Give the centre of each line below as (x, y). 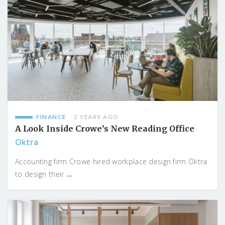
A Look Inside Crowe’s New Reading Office (105, 129)
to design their (41, 174)
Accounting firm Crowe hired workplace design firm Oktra (111, 162)
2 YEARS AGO (96, 117)
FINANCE (51, 117)
